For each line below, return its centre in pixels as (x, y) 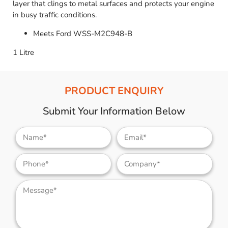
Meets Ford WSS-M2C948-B (83, 34)
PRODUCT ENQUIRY (114, 91)
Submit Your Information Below (114, 111)
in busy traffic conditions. (55, 15)
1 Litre (23, 53)
